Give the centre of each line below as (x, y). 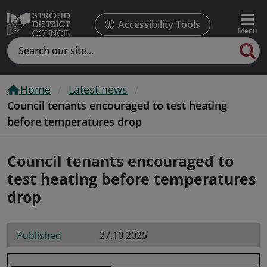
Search (23, 44)
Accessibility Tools (159, 24)
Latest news (98, 89)
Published (39, 235)
